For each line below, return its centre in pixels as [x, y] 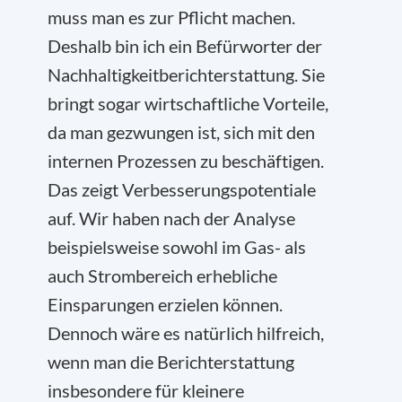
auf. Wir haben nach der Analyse [171, 218]
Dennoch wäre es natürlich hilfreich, [186, 333]
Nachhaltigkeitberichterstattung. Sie [186, 74]
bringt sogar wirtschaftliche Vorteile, [188, 103]
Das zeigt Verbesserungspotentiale [182, 189]
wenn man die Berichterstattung [171, 362]
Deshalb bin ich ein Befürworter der [185, 46]
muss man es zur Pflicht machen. [171, 17]
